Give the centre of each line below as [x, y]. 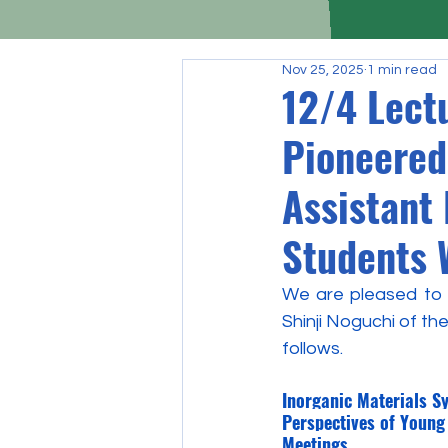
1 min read [402, 70]
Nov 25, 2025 [323, 70]
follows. [312, 348]
